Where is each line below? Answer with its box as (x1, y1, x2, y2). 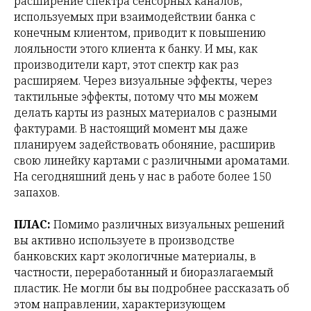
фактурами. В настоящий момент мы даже (14, 121, 248, 137)
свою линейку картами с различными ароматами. (14, 153, 289, 169)
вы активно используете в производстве (14, 233, 235, 249)
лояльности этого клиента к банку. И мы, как (14, 41, 258, 57)
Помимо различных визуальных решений (53, 217, 285, 233)
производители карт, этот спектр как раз (14, 57, 239, 73)
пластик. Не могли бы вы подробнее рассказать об (14, 280, 289, 296)
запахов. (14, 185, 60, 201)
